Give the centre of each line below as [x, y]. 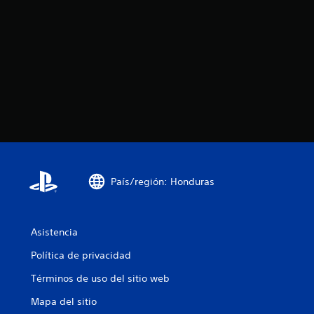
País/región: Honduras [163, 181]
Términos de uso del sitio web [100, 279]
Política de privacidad [81, 255]
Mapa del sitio [64, 302]
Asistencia [54, 232]
